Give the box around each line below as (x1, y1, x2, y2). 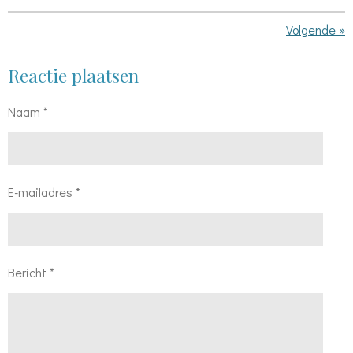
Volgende (286, 20, 336, 38)
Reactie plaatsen (8, 62, 139, 87)
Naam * (8, 102, 48, 120)
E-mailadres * (8, 183, 80, 200)
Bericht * (8, 263, 54, 281)
